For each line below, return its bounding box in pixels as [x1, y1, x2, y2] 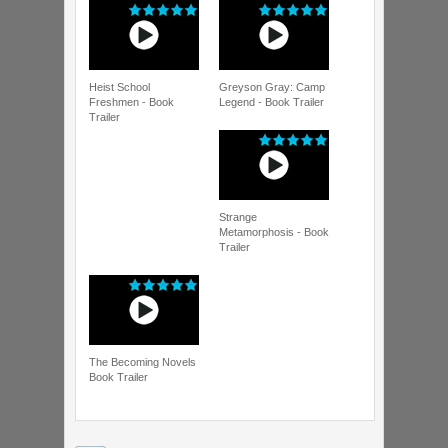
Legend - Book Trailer [219, 95, 324, 108]
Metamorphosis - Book [219, 225, 329, 238]
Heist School [89, 80, 150, 93]
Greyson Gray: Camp [219, 80, 325, 93]
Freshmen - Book [89, 95, 174, 108]
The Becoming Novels [89, 355, 196, 368]
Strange [219, 210, 257, 223]
